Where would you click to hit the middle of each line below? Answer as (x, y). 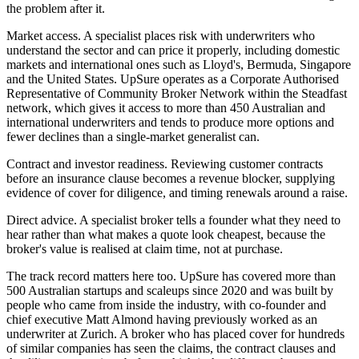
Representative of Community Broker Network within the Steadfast (177, 94)
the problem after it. (56, 9)
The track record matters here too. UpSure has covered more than (171, 276)
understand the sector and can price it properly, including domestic (173, 50)
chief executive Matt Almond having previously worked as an (162, 320)
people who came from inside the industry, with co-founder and (166, 305)
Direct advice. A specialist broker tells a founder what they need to (173, 220)
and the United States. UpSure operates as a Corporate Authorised (173, 79)
